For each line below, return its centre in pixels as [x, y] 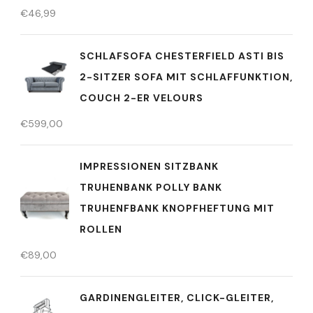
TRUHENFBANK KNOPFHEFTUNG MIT [177, 208]
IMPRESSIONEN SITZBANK [149, 166]
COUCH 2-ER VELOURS [141, 98]
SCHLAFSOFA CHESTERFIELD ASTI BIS [182, 56]
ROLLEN [101, 229]
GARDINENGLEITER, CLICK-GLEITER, [177, 298]
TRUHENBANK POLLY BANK [151, 187]
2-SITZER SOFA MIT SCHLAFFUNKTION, [186, 77]
